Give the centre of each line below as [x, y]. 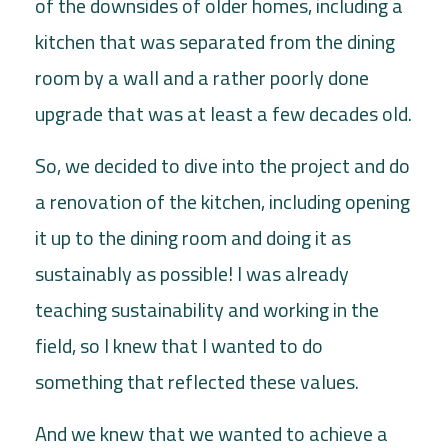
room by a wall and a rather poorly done [202, 77]
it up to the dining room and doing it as [193, 237]
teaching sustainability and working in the [207, 309]
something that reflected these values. [197, 381]
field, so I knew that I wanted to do [179, 345]
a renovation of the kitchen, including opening [222, 201]
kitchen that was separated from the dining [215, 41]
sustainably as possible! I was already [192, 273]
